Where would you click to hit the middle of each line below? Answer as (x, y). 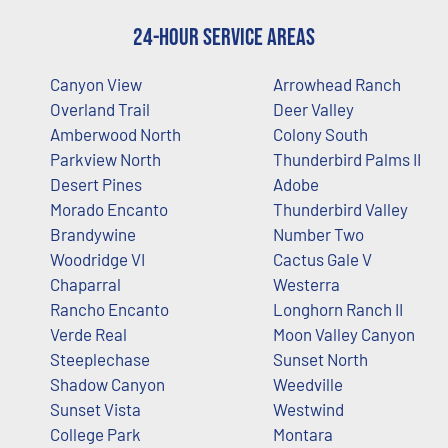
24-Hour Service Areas (224, 37)
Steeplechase (100, 358)
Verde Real (88, 333)
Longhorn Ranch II (337, 308)
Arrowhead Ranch (336, 83)
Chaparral (85, 283)
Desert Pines (96, 183)
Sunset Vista (95, 408)
